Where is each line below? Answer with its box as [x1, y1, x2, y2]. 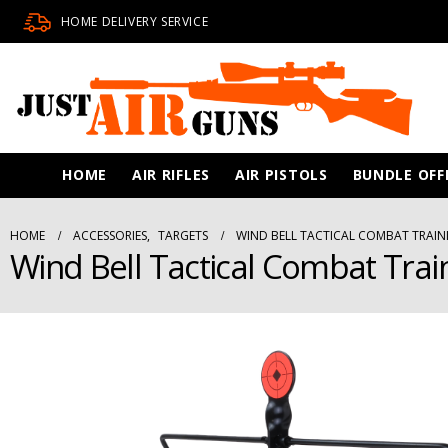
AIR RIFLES [131, 164, 210, 184]
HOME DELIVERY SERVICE [60, 12, 209, 30]
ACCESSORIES [73, 226, 147, 244]
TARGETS [158, 226, 208, 244]
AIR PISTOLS [234, 164, 328, 184]
